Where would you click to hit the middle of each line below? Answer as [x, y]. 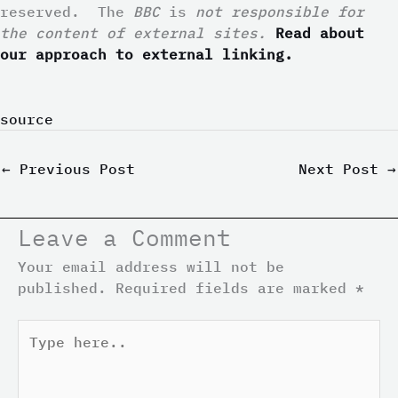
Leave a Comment [124, 237]
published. [62, 287]
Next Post [343, 169]
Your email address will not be [151, 266]
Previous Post [73, 169]
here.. [44, 350]
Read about [320, 32]
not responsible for [275, 11]
